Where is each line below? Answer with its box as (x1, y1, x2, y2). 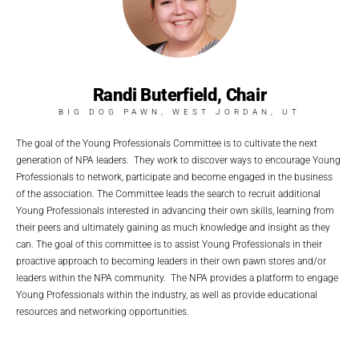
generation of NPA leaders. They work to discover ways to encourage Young (16, 155, 341, 167)
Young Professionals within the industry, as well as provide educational (16, 289, 317, 301)
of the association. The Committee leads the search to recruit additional (16, 188, 321, 200)
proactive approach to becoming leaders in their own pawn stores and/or (16, 256, 326, 268)
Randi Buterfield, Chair (92, 85, 267, 106)
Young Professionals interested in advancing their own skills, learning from (16, 205, 334, 217)
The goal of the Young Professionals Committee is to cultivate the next (16, 138, 317, 150)
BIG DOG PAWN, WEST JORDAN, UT (58, 107, 301, 117)
